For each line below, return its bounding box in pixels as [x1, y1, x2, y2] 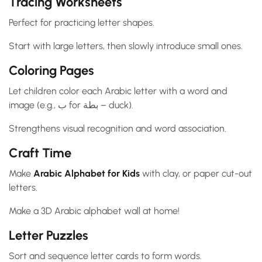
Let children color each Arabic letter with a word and [9, 85, 227, 97]
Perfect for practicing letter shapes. [9, 17, 154, 29]
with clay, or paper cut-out [140, 168, 252, 180]
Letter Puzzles [9, 227, 88, 244]
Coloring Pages [9, 63, 94, 79]
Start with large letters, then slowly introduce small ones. [9, 40, 243, 52]
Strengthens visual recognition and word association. [9, 123, 226, 135]
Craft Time [9, 145, 71, 161]
